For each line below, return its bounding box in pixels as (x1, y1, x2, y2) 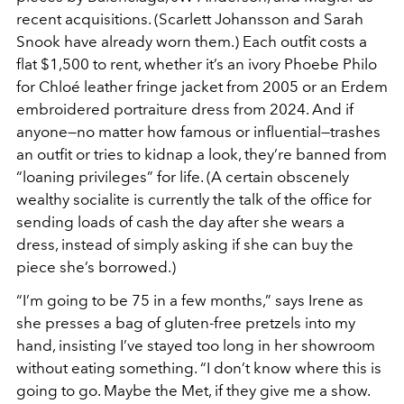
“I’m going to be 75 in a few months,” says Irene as (16, 290, 363, 309)
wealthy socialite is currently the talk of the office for (16, 189, 372, 208)
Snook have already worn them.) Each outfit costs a (16, 32, 367, 50)
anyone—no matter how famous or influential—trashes (16, 122, 381, 141)
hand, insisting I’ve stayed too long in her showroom (16, 335, 375, 354)
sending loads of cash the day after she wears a (16, 212, 344, 231)
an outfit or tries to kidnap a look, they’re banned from (16, 144, 387, 163)
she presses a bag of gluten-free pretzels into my (16, 313, 355, 332)
